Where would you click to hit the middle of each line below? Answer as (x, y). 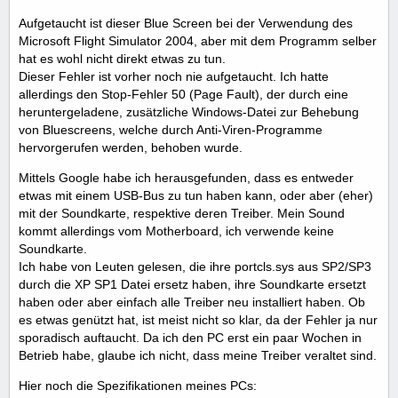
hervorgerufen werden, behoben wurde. (131, 147)
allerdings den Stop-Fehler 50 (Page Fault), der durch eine (183, 94)
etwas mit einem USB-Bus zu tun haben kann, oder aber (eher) (196, 195)
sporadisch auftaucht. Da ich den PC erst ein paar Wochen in (190, 338)
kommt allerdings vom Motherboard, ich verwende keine (176, 231)
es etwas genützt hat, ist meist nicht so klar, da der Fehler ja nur (198, 320)
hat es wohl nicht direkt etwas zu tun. (122, 59)
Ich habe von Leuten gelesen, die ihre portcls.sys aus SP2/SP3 (195, 267)
